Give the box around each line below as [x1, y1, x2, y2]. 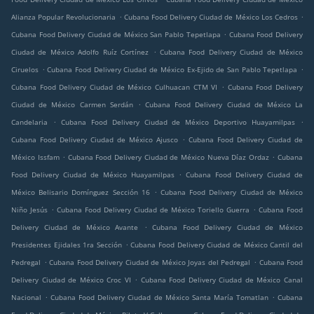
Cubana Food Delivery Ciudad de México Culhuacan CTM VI [11, 82, 218, 93]
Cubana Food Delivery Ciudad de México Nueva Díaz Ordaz [67, 152, 269, 163]
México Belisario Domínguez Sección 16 [11, 187, 150, 198]
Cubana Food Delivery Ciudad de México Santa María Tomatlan [50, 292, 268, 303]
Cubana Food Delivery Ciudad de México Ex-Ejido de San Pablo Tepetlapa [47, 64, 298, 75]
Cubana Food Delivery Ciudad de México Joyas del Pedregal [49, 257, 251, 268]
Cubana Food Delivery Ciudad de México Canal [140, 275, 303, 285]
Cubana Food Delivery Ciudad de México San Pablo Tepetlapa [11, 29, 221, 40]
